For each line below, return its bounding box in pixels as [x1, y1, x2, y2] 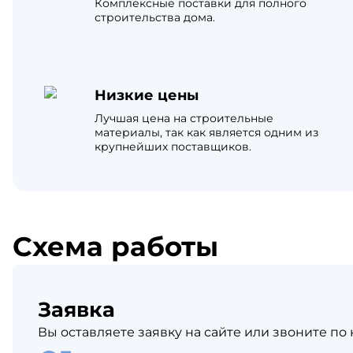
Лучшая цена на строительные [95, 111, 273, 125]
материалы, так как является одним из [95, 125, 318, 139]
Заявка [38, 297, 115, 322]
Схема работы [13, 230, 218, 263]
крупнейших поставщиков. [95, 139, 251, 154]
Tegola [304, 42, 345, 57]
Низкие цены [95, 87, 199, 104]
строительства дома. [95, 10, 215, 24]
